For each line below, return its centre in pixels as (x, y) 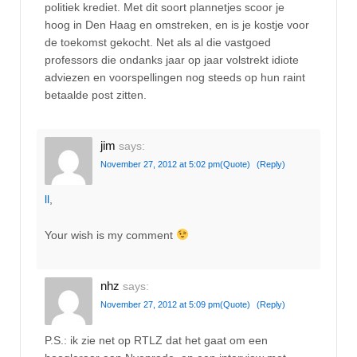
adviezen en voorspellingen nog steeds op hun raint (175, 77)
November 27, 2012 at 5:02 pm (160, 165)
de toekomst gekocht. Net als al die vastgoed (158, 42)
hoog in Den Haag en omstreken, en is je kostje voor (177, 24)
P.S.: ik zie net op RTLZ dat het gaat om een (156, 340)
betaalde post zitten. (96, 94)
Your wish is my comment (110, 235)
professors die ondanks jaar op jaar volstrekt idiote (172, 59)
